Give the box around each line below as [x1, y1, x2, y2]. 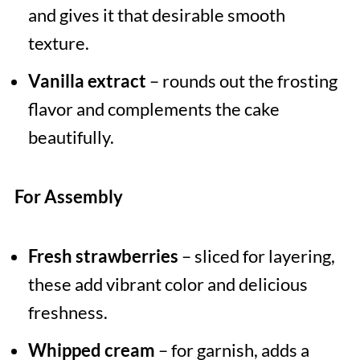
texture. [27, 32, 89, 55]
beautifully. [27, 126, 114, 149]
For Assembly [14, 186, 123, 208]
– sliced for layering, [178, 245, 335, 268]
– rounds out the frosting [145, 70, 337, 92]
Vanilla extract [27, 70, 146, 92]
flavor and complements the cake [27, 98, 280, 121]
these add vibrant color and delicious [27, 273, 308, 296]
